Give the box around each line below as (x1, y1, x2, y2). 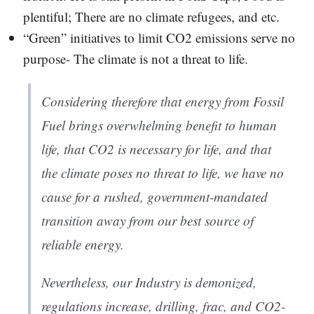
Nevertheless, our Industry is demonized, (41, 273, 257, 292)
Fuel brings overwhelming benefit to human (41, 116, 277, 135)
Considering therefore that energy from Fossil (41, 93, 284, 111)
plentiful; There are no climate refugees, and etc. (22, 8, 280, 26)
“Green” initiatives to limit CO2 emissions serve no (22, 29, 295, 47)
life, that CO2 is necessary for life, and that (41, 140, 271, 158)
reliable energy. (41, 235, 124, 254)
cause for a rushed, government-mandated (41, 188, 268, 206)
